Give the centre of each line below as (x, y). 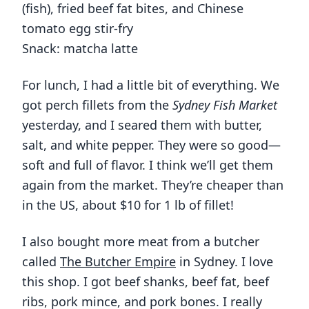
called (41, 262)
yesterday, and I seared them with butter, (142, 125)
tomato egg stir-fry (78, 29)
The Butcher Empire (118, 262)
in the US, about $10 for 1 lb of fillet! (128, 205)
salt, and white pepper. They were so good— (151, 145)
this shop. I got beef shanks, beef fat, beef (146, 282)
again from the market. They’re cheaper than (153, 185)
